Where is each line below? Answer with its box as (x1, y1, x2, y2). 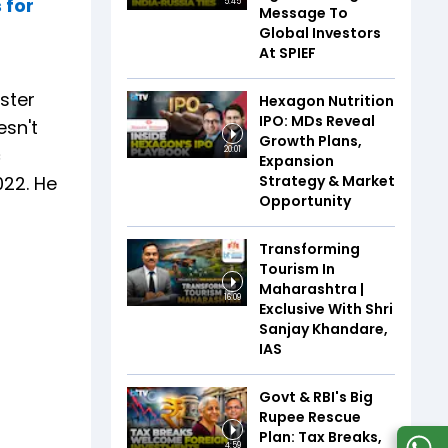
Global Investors (259, 22, 381, 43)
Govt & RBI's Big (259, 386, 373, 407)
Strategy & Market (259, 170, 395, 191)
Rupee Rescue (259, 406, 361, 427)
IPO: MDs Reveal (259, 110, 375, 131)
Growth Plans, (259, 130, 362, 151)
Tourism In (259, 258, 335, 279)
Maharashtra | (259, 278, 364, 299)
